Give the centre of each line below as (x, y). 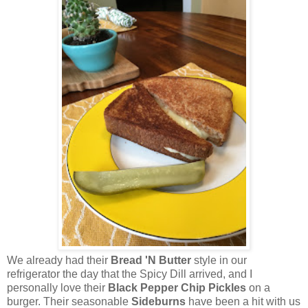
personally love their (57, 288)
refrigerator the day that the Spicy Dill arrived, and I (130, 274)
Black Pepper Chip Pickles (177, 288)
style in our (219, 261)
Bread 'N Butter (151, 261)
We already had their (59, 261)
